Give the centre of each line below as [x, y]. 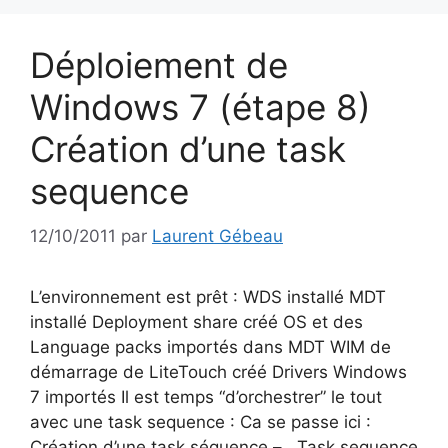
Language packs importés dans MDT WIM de [210, 346]
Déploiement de [159, 65]
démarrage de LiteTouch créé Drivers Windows [218, 371]
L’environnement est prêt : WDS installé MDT [208, 296]
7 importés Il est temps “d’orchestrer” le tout [206, 396]
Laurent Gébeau [217, 235]
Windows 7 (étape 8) [200, 107]
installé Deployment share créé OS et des [196, 321]
